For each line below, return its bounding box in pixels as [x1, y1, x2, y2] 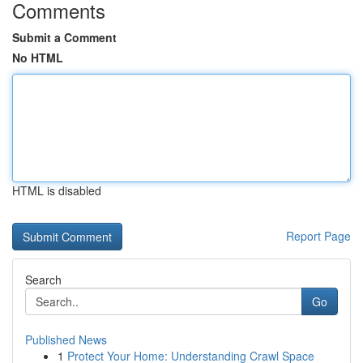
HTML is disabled [12, 182, 101, 199]
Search [25, 271, 62, 288]
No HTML [12, 49, 63, 66]
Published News [25, 331, 107, 348]
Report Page [286, 228, 351, 244]
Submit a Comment [12, 29, 117, 45]
